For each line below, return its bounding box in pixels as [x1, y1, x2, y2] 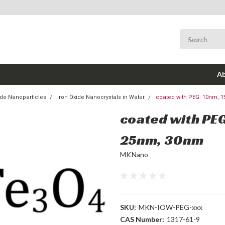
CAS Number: [120, 215, 164, 223]
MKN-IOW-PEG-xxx [138, 203, 202, 211]
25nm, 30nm [120, 131, 204, 149]
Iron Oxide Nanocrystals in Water [57, 94, 145, 100]
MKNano [120, 150, 149, 159]
